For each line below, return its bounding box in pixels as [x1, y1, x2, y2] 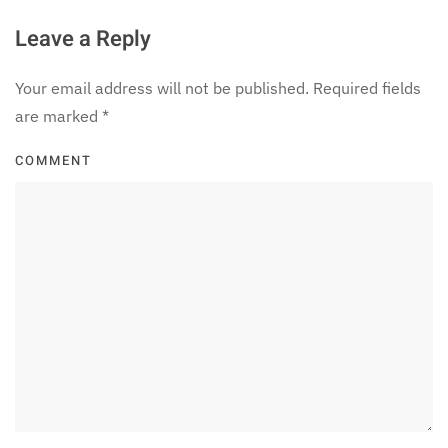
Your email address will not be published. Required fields [15, 78, 421, 99]
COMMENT [15, 151, 92, 171]
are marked [15, 106, 102, 127]
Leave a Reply [15, 23, 151, 56]
